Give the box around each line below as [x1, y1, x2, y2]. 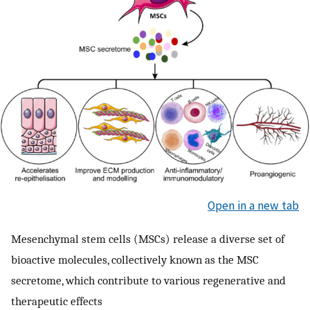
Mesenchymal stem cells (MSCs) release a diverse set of [11, 231, 284, 246]
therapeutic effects [11, 293, 102, 308]
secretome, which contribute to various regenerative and [11, 273, 286, 287]
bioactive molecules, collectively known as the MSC [11, 252, 259, 266]
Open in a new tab [208, 198, 299, 214]
